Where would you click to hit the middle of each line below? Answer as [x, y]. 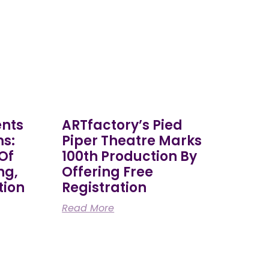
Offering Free [108, 172]
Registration [104, 187]
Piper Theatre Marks [132, 141]
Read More [88, 208]
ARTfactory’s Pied [122, 125]
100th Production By [130, 156]
